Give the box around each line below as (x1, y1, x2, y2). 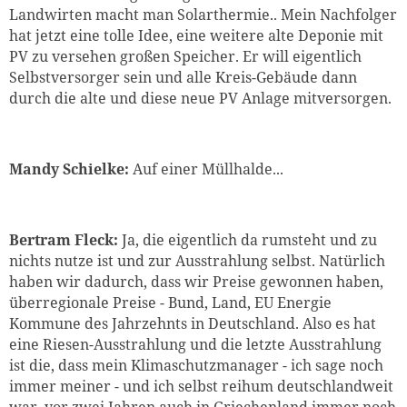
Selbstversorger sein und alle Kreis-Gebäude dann (9, 66, 357, 87)
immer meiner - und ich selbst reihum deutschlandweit (9, 375, 393, 396)
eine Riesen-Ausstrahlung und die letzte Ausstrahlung (9, 333, 382, 354)
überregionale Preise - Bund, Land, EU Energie (9, 292, 332, 313)
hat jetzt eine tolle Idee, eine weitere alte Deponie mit (9, 25, 383, 45)
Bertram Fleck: (9, 229, 122, 250)
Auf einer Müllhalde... (129, 158, 283, 179)
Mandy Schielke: (9, 158, 129, 179)
